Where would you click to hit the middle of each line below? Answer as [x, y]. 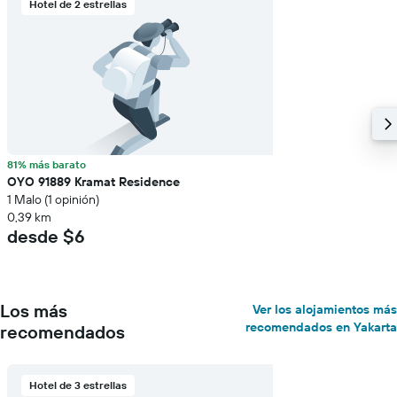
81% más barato [47, 164]
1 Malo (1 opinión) [53, 199]
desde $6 [46, 236]
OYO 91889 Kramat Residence [93, 182]
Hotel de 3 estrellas [78, 385]
